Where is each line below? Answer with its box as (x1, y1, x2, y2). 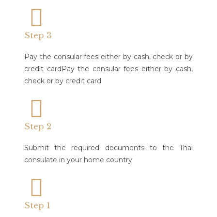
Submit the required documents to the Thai (24, 143, 193, 152)
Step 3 (24, 31, 52, 41)
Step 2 (24, 122, 51, 132)
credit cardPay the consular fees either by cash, (24, 64, 193, 73)
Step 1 (24, 201, 50, 211)
